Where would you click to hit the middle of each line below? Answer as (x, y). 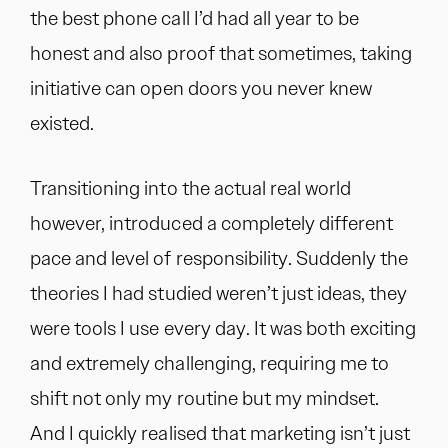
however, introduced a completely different (212, 223)
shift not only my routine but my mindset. (205, 398)
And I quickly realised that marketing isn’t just (220, 433)
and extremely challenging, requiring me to (210, 363)
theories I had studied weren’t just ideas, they (219, 293)
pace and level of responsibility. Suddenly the (219, 258)
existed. (62, 123)
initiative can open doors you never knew (201, 88)
